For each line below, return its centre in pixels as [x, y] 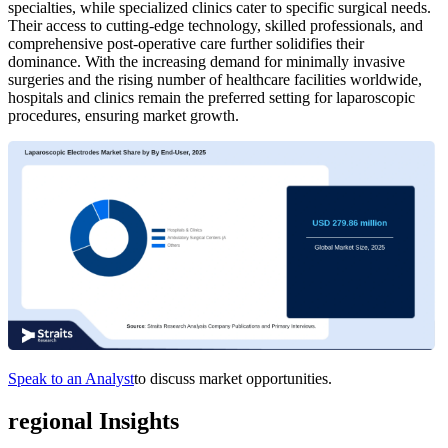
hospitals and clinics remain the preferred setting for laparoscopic [211, 98]
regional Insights [93, 420]
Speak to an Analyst [71, 379]
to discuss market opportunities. [233, 379]
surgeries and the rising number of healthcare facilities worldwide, [215, 80]
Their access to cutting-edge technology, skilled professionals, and [215, 26]
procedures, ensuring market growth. [123, 116]
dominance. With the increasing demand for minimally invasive [206, 62]
